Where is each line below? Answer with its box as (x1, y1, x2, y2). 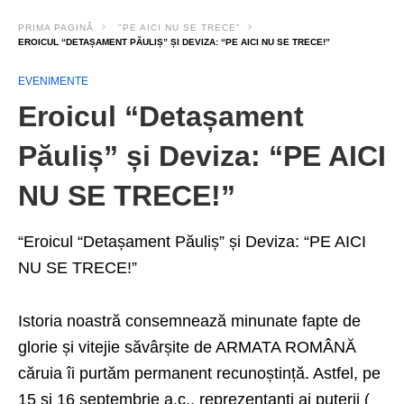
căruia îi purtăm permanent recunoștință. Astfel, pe (18, 364, 381, 382)
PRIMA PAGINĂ (18, 23, 94, 32)
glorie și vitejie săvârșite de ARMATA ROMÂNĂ (18, 338, 356, 356)
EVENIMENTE (18, 75, 88, 87)
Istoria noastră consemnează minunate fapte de (18, 312, 361, 330)
